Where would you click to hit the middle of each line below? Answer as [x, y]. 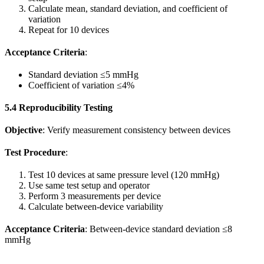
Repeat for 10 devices [69, 30]
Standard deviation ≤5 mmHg [83, 75]
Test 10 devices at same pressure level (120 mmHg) [124, 175]
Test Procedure [35, 153]
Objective [24, 130]
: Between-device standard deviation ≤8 [159, 229]
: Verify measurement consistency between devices [136, 130]
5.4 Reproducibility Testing [59, 108]
